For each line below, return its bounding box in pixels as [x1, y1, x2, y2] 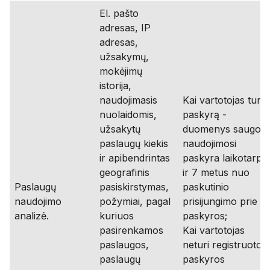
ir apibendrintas [99, 152, 170, 164]
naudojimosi [183, 137, 236, 149]
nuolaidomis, [99, 108, 157, 121]
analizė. [14, 210, 49, 222]
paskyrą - [183, 108, 227, 121]
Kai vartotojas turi [183, 94, 263, 106]
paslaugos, [99, 239, 149, 251]
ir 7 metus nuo [183, 166, 250, 178]
